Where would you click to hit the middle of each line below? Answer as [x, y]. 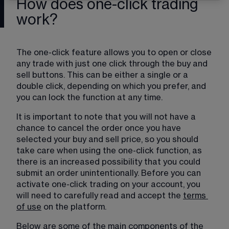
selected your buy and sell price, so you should [108, 140]
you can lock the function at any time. [89, 98]
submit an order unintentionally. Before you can [110, 173]
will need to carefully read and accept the [100, 196]
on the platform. [74, 207]
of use [29, 207]
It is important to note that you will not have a [107, 117]
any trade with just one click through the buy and [113, 64]
